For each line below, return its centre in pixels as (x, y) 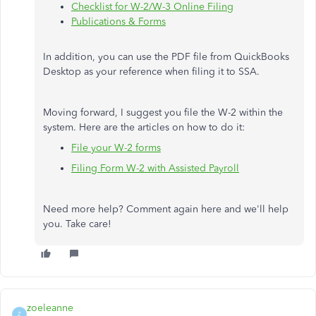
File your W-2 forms (116, 147)
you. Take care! (77, 224)
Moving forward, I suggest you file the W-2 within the (163, 112)
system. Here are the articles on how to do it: (144, 127)
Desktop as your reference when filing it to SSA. (151, 71)
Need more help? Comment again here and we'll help (166, 209)
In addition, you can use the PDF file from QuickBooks (166, 56)
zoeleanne (50, 308)
